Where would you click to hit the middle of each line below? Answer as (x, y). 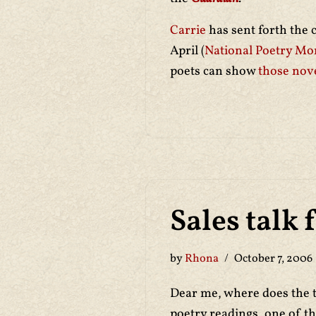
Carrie (189, 31)
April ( (187, 51)
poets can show (214, 72)
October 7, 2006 (273, 259)
